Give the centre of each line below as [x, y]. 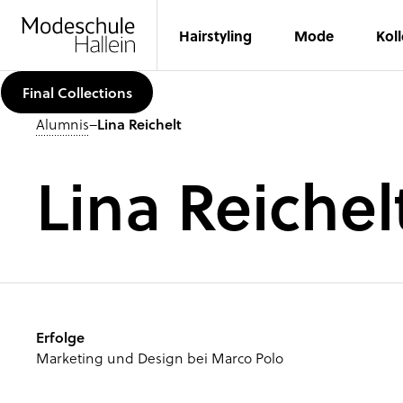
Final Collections [77, 92]
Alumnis [62, 124]
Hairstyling [215, 35]
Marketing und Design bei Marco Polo [159, 357]
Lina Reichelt [139, 124]
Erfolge [60, 336]
